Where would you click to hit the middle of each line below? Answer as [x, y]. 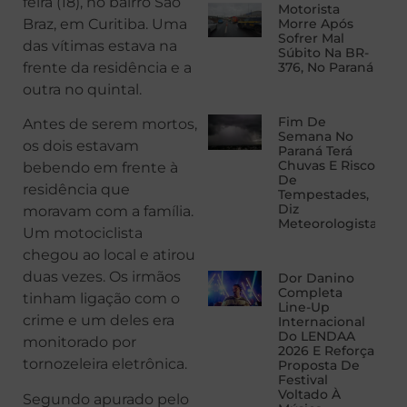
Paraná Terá [315, 151]
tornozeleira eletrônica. [105, 364]
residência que [76, 190]
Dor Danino [316, 278]
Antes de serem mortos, [110, 124]
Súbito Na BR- [323, 53]
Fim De [302, 122]
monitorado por [79, 342]
